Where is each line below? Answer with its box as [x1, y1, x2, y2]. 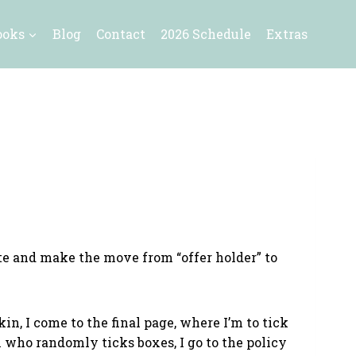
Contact [96, 25, 146, 43]
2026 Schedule [161, 25, 252, 43]
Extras [266, 25, 308, 43]
